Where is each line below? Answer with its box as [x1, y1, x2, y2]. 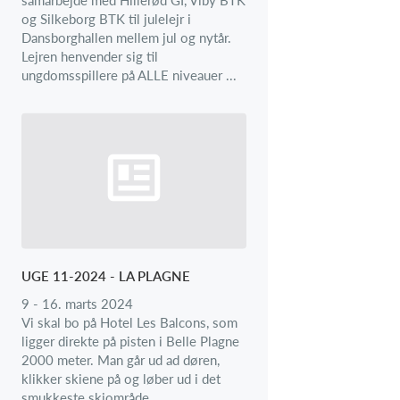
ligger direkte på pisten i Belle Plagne [21, 332, 239, 349]
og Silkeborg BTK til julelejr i [21, 10, 191, 27]
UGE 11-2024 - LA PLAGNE [21, 267, 190, 284]
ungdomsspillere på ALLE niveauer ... [21, 66, 237, 83]
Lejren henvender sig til [21, 47, 158, 64]
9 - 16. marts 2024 [21, 295, 133, 312]
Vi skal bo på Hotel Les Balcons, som [21, 313, 237, 330]
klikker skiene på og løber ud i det [21, 370, 221, 387]
